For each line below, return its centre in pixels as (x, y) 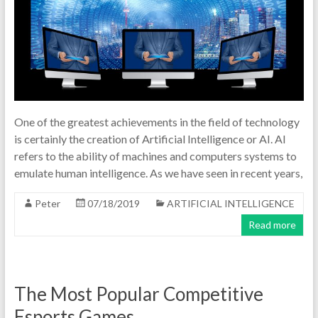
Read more (273, 225)
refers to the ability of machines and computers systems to (155, 156)
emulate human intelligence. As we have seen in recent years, (158, 173)
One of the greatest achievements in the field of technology (157, 122)
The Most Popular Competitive (138, 294)
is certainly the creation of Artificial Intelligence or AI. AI (150, 139)
